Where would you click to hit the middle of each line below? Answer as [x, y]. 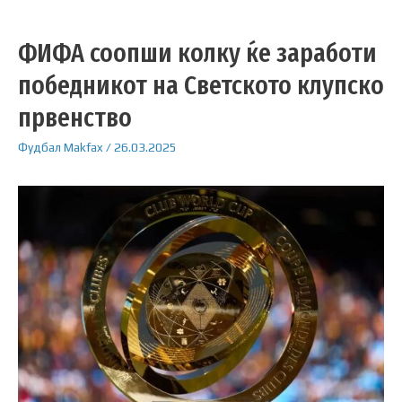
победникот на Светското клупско [201, 85]
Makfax [83, 147]
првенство [75, 117]
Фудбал [39, 147]
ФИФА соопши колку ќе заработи [197, 52]
